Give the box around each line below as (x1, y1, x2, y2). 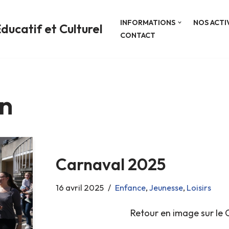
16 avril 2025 (55, 182, 104, 193)
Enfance (114, 182, 146, 193)
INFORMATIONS (120, 17, 175, 27)
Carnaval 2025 (55, 154, 166, 175)
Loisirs (186, 182, 211, 193)
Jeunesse (149, 182, 183, 193)
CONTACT (120, 30, 155, 40)
